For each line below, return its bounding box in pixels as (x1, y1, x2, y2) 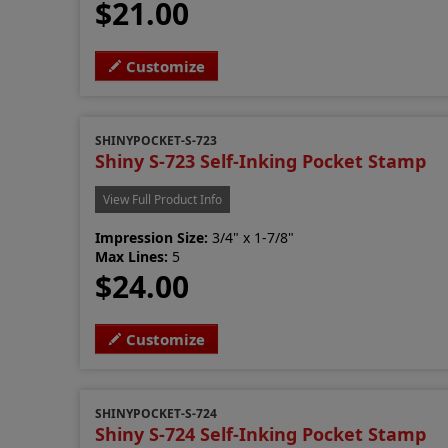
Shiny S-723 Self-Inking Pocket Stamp (95, 148, 427, 173)
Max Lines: (95, 246, 169, 266)
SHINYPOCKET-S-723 (95, 131, 218, 149)
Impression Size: (95, 227, 209, 247)
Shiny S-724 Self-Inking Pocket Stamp (95, 421, 427, 446)
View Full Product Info (103, 190, 223, 208)
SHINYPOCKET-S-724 (95, 404, 218, 422)
